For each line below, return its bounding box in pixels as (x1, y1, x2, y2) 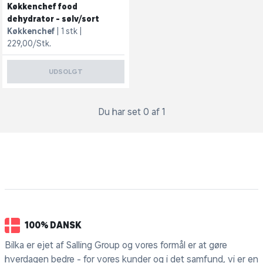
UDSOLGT (49, 68, 83, 76)
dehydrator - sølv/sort (7, 14, 99, 23)
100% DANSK (24, 220, 82, 231)
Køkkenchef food (7, 2, 77, 11)
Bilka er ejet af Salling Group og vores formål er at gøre (5, 239, 227, 250)
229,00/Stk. (7, 39, 51, 48)
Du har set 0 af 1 (97, 106, 165, 117)
